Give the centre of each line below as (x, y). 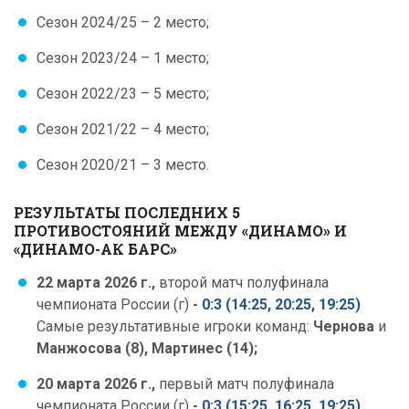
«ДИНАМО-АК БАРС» (95, 249)
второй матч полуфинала (244, 283)
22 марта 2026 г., (98, 283)
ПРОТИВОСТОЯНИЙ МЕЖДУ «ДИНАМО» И (180, 231)
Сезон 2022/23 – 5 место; (123, 94)
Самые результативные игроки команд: (173, 326)
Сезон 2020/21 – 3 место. (123, 165)
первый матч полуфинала (246, 384)
